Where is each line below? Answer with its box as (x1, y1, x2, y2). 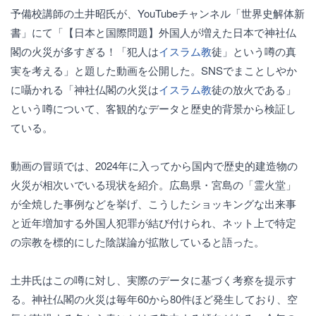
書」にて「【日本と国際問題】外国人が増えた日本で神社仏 (11, 25, 296, 39)
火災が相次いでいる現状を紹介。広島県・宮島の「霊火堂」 (11, 177, 296, 192)
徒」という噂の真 (212, 44, 296, 59)
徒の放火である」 (212, 82, 296, 97)
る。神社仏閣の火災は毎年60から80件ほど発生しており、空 (11, 291, 298, 306)
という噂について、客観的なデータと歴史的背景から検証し (11, 101, 296, 116)
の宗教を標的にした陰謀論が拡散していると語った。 (11, 234, 265, 249)
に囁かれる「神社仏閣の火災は (11, 82, 159, 97)
